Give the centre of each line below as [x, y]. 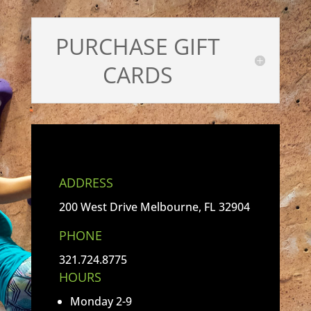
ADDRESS [86, 183]
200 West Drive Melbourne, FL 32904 [154, 207]
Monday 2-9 [101, 301]
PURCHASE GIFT [138, 46]
